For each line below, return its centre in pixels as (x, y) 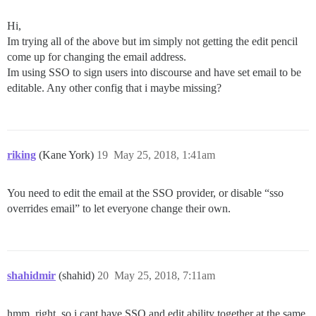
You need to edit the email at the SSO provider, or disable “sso (145, 193)
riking (22, 155)
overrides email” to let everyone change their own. (119, 209)
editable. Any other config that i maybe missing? (114, 88)
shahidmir (31, 276)
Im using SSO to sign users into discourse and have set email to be (154, 73)
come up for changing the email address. (97, 57)
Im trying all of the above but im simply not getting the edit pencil (152, 42)
